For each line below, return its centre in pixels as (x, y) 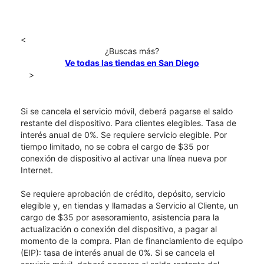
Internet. (37, 170)
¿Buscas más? (132, 51)
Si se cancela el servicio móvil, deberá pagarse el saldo (127, 111)
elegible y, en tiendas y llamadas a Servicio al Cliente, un (129, 206)
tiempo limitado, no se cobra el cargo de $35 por (115, 147)
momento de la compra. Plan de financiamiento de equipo (132, 241)
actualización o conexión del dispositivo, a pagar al (119, 229)
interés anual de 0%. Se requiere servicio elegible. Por (124, 135)
